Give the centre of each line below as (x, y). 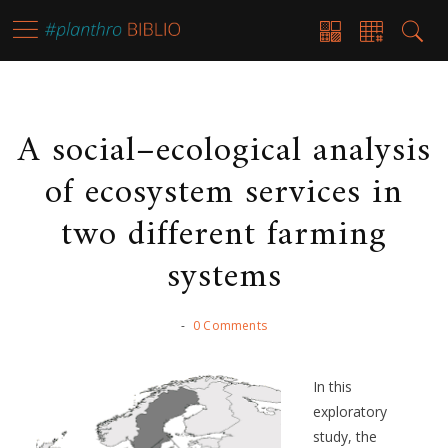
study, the (345, 436)
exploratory (350, 411)
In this (332, 386)
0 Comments (230, 325)
